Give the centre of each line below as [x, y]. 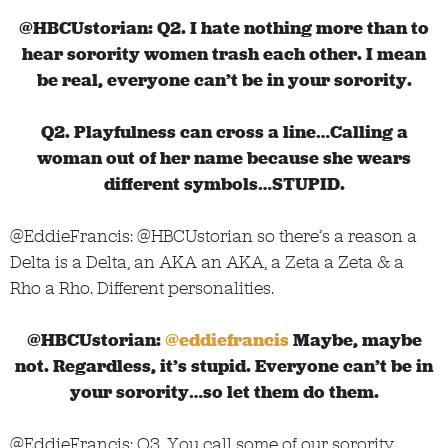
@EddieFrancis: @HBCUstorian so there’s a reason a [213, 235]
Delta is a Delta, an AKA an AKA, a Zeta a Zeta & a [207, 261]
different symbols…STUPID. [224, 183]
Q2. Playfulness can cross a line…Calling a [224, 131]
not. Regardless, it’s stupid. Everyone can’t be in [224, 365]
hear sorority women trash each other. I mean [224, 53]
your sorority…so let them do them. [224, 391]
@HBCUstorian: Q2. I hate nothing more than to [224, 27]
